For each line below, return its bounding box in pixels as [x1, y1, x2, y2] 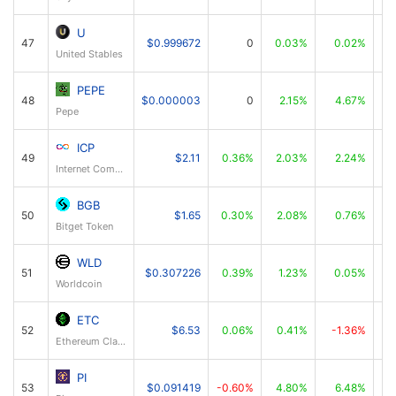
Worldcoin [56, 278, 102, 290]
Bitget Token [56, 220, 113, 232]
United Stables [56, 48, 123, 60]
